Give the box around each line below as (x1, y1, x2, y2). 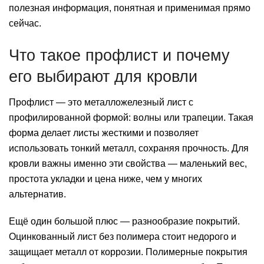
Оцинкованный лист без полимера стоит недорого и (9, 232, 236, 242)
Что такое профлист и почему (9, 45, 230, 64)
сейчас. (9, 18, 41, 28)
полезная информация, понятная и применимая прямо (9, 2, 250, 13)
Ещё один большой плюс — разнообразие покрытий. (9, 216, 240, 227)
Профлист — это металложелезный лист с (9, 97, 193, 108)
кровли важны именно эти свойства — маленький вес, (9, 159, 247, 169)
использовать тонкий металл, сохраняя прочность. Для (9, 143, 249, 154)
